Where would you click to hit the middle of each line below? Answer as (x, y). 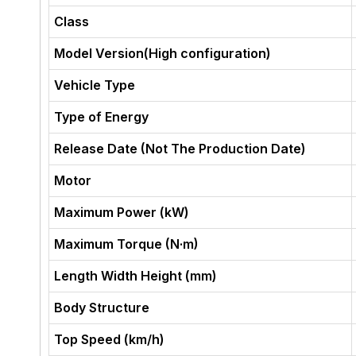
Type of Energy (102, 117)
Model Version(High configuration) (163, 53)
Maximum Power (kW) (122, 212)
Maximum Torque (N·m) (127, 244)
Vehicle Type (95, 85)
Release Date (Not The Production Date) (180, 149)
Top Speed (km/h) (110, 339)
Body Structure (102, 308)
